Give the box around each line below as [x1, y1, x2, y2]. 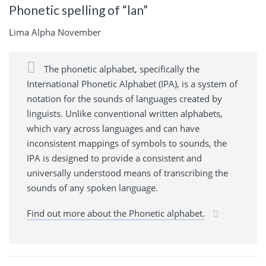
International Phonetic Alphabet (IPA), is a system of [27, 78, 237, 90]
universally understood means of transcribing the [27, 167, 228, 179]
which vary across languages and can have [27, 122, 199, 135]
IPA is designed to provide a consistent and [27, 152, 202, 164]
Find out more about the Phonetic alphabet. [27, 207, 205, 220]
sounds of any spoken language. [27, 182, 158, 194]
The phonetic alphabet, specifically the [42, 63, 199, 75]
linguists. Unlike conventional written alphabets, [27, 107, 223, 120]
